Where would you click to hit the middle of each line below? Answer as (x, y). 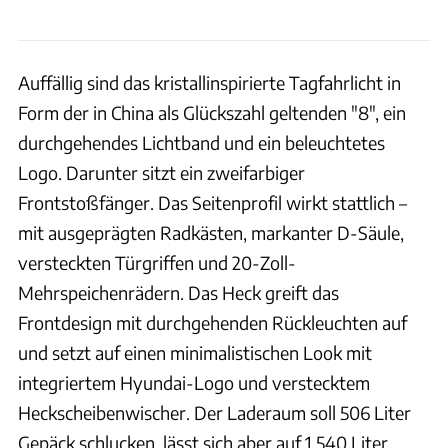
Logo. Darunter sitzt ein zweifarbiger (161, 172)
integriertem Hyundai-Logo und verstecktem (194, 382)
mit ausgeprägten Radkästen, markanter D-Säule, (211, 232)
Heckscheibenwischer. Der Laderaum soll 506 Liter (214, 412)
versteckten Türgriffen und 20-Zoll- (157, 262)
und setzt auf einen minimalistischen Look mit (195, 352)
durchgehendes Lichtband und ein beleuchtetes (201, 142)
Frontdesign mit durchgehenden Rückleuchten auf (212, 322)
